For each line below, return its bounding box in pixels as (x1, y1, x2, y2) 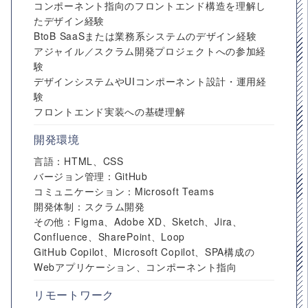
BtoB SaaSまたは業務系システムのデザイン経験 (34, 29, 257, 43)
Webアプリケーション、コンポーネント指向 (34, 260, 237, 274)
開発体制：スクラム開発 (34, 199, 145, 213)
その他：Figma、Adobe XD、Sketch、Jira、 (34, 214, 243, 228)
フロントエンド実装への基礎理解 (34, 104, 186, 118)
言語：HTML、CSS (34, 154, 124, 168)
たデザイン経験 (34, 14, 104, 27)
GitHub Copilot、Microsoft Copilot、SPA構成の (34, 245, 255, 258)
